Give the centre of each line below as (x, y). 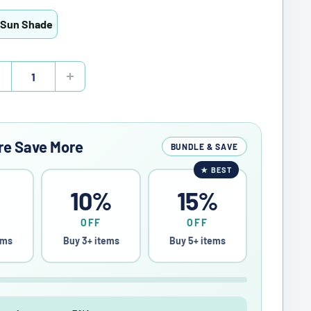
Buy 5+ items (197, 241)
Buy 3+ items (91, 241)
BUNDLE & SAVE (204, 147)
